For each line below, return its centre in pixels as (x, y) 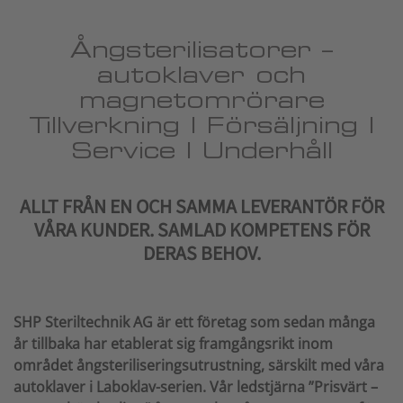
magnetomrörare (201, 100)
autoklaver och (201, 75)
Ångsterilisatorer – (201, 49)
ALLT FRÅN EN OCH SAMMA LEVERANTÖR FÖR (201, 207)
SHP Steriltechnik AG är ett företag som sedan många (194, 322)
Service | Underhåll (201, 150)
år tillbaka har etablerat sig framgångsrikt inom (173, 344)
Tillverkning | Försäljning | (201, 125)
